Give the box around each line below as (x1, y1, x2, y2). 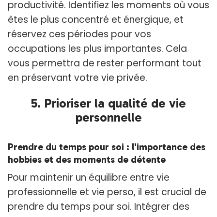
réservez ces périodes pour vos (8, 28, 151, 41)
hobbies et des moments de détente (8, 154, 166, 166)
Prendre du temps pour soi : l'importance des (8, 141, 205, 153)
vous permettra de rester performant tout (8, 57, 201, 70)
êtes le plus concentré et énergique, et (8, 13, 184, 27)
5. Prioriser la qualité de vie (31, 96, 186, 111)
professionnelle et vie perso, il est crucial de (8, 186, 206, 199)
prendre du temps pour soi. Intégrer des (8, 200, 189, 214)
